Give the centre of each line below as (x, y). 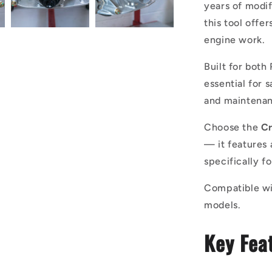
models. (223, 205)
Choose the (233, 127)
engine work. (235, 40)
